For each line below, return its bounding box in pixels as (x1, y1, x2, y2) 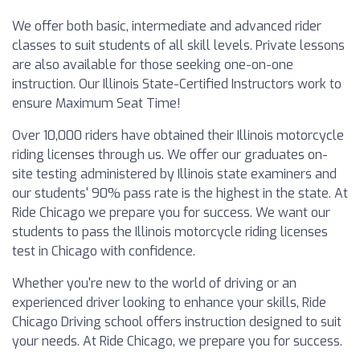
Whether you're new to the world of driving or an (12, 275, 297, 292)
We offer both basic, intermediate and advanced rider (12, 18, 321, 35)
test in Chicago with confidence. (12, 243, 195, 260)
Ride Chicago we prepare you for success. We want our (12, 204, 330, 221)
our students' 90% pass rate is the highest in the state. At (12, 185, 348, 202)
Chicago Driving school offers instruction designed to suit (12, 313, 342, 330)
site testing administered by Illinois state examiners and (12, 166, 337, 182)
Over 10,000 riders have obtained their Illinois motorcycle (12, 127, 344, 144)
